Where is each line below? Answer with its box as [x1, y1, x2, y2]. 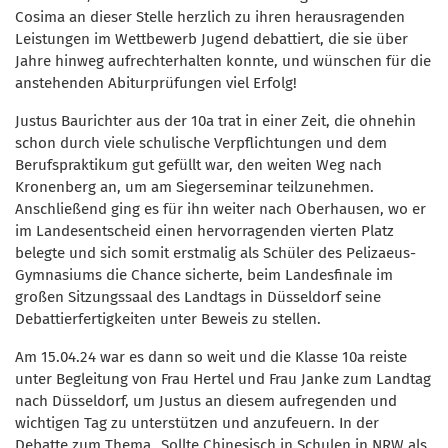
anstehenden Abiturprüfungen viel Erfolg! [15, 73, 297, 92]
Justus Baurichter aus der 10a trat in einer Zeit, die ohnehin [15, 111, 416, 130]
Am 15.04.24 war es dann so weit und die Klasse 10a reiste [15, 347, 407, 366]
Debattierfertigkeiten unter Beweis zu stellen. [15, 309, 321, 328]
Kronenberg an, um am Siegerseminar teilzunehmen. [15, 177, 374, 196]
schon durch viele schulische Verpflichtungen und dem [15, 133, 387, 152]
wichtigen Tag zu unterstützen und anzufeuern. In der [15, 413, 379, 432]
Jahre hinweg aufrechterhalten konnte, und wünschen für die [15, 51, 431, 70]
